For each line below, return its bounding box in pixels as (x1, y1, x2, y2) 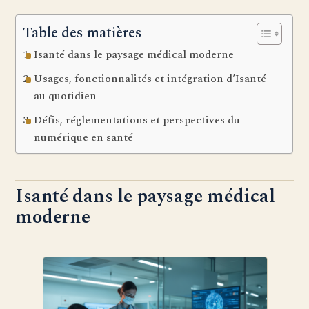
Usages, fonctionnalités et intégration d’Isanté (33, 70, 266, 88)
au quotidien (33, 88, 97, 105)
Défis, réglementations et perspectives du (33, 112, 240, 129)
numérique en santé (33, 129, 133, 146)
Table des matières (23, 22, 143, 45)
